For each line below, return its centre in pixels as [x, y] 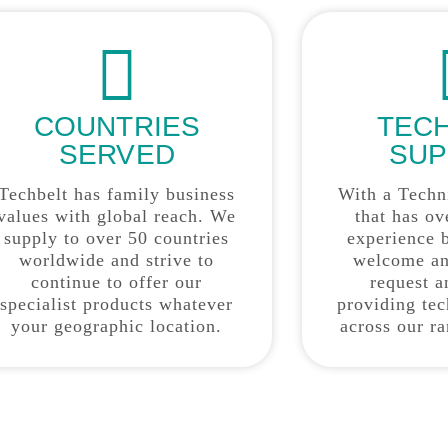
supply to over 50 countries [117, 238]
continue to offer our [117, 282]
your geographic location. [117, 326]
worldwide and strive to [117, 260]
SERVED [117, 153]
